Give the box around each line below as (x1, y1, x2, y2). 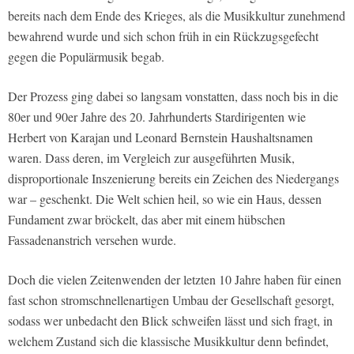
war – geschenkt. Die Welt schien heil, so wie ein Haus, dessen (8, 190, 322, 207)
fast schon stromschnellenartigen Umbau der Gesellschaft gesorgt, (8, 291, 334, 308)
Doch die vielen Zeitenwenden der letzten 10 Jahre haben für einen (8, 270, 341, 288)
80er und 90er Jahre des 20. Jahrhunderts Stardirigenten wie (8, 107, 306, 125)
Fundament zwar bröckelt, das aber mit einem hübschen (8, 210, 285, 228)
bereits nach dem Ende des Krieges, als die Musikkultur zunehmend (8, 6, 345, 24)
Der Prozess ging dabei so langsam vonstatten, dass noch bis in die (8, 87, 338, 104)
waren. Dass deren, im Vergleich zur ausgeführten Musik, (8, 149, 295, 166)
